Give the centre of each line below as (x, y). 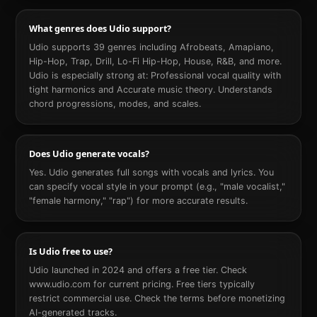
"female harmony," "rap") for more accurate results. (138, 201)
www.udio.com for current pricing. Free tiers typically (142, 284)
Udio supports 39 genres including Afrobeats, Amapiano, (151, 47)
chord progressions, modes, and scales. (115, 103)
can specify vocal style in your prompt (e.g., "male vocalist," (157, 187)
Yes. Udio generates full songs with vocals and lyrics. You (151, 173)
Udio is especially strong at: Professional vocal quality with (155, 75)
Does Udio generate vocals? (89, 154)
